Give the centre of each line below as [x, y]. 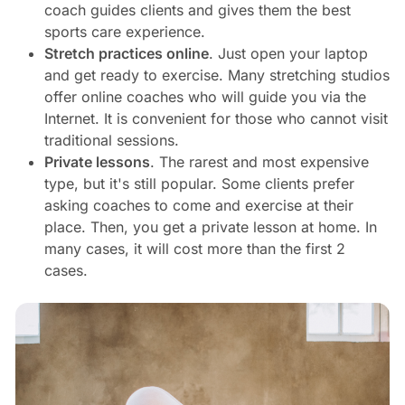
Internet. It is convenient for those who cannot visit [216, 119]
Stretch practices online [126, 54]
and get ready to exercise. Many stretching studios [217, 75]
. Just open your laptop [288, 54]
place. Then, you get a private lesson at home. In [210, 227]
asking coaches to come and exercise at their [198, 206]
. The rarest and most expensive [259, 162]
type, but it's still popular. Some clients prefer [199, 184]
